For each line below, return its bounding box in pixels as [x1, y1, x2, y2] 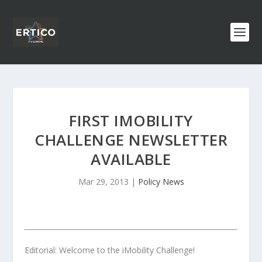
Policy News [137, 176, 184, 187]
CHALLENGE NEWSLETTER [35, 129, 227, 150]
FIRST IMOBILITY [69, 110, 193, 131]
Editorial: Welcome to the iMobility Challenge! [25, 244, 195, 256]
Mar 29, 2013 [78, 176, 129, 187]
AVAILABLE [91, 149, 171, 170]
